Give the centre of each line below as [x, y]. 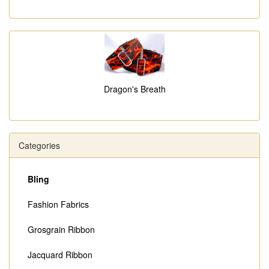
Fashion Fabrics [58, 204]
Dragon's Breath [134, 89]
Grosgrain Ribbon [61, 230]
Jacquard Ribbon [60, 255]
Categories [39, 146]
